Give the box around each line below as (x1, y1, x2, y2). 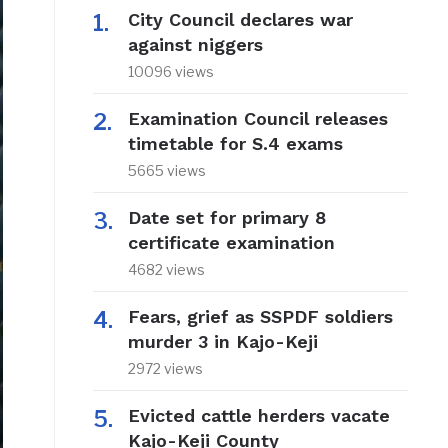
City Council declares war (127, 9, 353, 31)
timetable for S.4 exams (127, 133, 343, 155)
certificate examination (127, 232, 335, 254)
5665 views (127, 162, 206, 180)
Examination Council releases (127, 108, 388, 130)
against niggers (127, 34, 263, 56)
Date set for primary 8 (127, 207, 326, 229)
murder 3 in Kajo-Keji (127, 331, 318, 353)
